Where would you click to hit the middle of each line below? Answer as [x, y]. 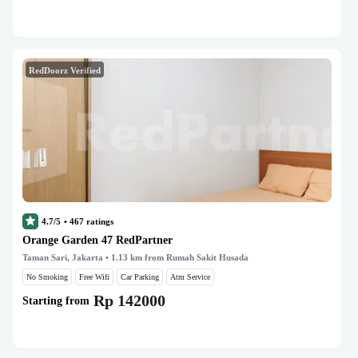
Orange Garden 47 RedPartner [97, 240]
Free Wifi [94, 277]
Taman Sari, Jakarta [63, 257]
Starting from [56, 300]
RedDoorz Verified [65, 70]
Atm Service [190, 277]
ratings [99, 221]
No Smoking [47, 277]
